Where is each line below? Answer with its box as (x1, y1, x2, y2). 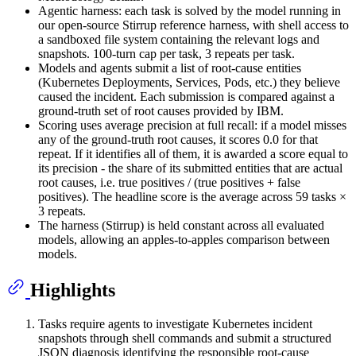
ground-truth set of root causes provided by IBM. (38, 104, 284, 118)
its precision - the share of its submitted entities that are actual (38, 161, 342, 176)
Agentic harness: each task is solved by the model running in (38, 4, 341, 18)
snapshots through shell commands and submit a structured (38, 331, 331, 346)
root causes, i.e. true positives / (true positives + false (38, 176, 300, 190)
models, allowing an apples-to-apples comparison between (38, 233, 330, 247)
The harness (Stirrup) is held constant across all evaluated (38, 219, 324, 233)
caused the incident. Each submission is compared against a (38, 90, 335, 104)
